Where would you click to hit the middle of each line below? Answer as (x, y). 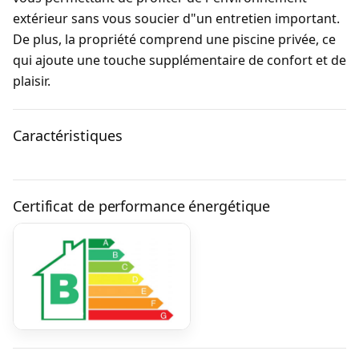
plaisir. (32, 81)
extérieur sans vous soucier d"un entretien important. (176, 18)
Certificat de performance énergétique (142, 206)
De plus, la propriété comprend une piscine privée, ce (174, 39)
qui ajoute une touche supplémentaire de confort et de (179, 60)
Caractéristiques (68, 135)
